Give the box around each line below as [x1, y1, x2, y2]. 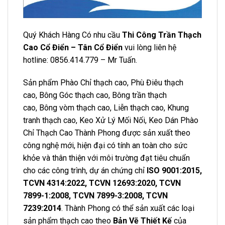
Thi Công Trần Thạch [122, 30, 201, 40]
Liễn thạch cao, [114, 103, 165, 113]
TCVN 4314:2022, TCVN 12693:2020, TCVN [23, 178, 181, 188]
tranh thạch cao [23, 116, 76, 126]
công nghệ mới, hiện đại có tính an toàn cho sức [23, 141, 187, 151]
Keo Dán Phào [149, 116, 198, 126]
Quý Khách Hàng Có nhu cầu [23, 30, 122, 40]
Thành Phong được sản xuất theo [73, 128, 190, 138]
